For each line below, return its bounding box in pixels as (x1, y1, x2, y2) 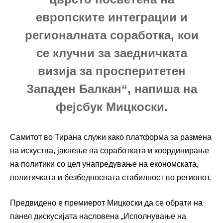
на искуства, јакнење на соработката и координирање (10, 146, 209, 155)
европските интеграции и (35, 10, 188, 24)
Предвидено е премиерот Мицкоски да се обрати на (10, 198, 203, 207)
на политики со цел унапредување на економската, (10, 159, 199, 168)
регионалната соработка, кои (24, 28, 199, 42)
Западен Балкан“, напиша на (26, 82, 197, 96)
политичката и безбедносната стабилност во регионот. (10, 173, 211, 182)
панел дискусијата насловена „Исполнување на (10, 212, 186, 221)
